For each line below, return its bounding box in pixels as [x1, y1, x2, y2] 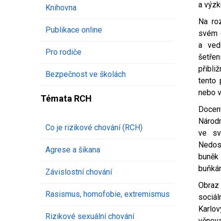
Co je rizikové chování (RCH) [45, 123, 143, 133]
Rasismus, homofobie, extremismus [45, 189, 170, 199]
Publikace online [45, 25, 102, 35]
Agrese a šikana [45, 145, 100, 155]
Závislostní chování [45, 167, 112, 177]
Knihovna [45, 3, 76, 13]
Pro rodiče [45, 47, 81, 57]
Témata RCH [40, 93, 92, 104]
